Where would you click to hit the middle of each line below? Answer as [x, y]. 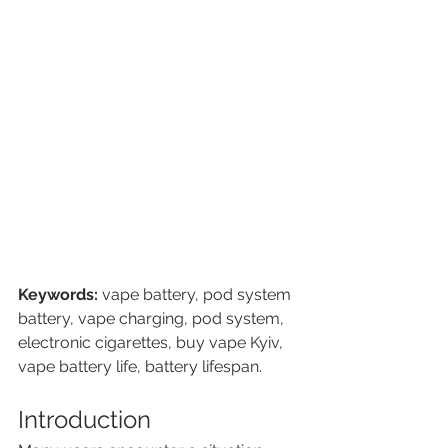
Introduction [84, 419]
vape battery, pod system [196, 294]
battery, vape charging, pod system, [153, 318]
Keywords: [58, 294]
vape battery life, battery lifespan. [140, 366]
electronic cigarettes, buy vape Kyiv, [152, 342]
